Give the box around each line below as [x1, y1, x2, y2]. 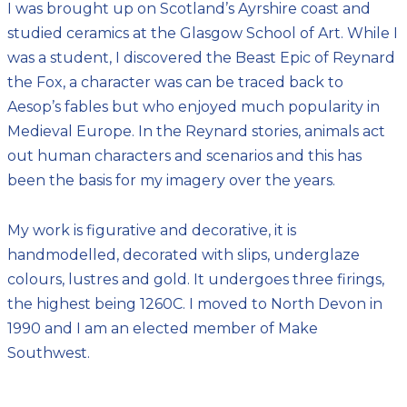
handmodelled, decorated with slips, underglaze [7, 245, 360, 263]
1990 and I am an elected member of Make [7, 319, 318, 337]
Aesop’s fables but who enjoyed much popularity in [7, 97, 380, 115]
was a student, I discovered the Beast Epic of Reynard [7, 48, 395, 66]
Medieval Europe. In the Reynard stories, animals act [7, 122, 385, 140]
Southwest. [7, 343, 90, 362]
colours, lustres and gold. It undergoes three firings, [7, 270, 384, 288]
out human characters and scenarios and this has [7, 146, 362, 164]
